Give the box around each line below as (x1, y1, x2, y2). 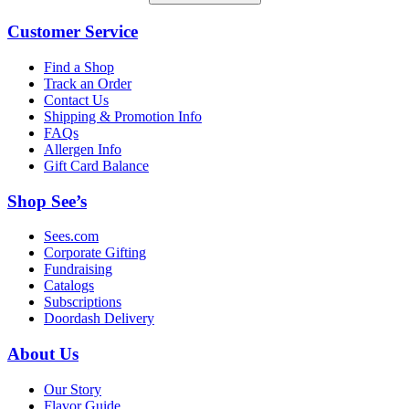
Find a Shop (44, 58, 114, 75)
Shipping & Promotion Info (44, 108, 202, 124)
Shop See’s (7, 191, 87, 211)
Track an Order (44, 75, 131, 91)
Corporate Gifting (44, 245, 146, 261)
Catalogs (44, 278, 94, 294)
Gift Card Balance (44, 157, 149, 173)
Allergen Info (44, 141, 121, 157)
